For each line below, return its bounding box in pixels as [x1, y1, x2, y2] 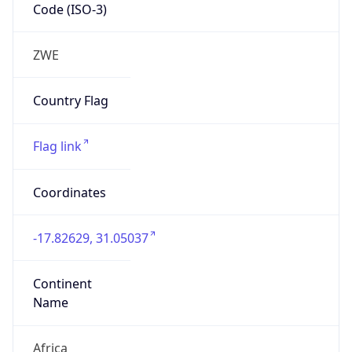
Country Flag [32, 92, 108, 110]
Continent [32, 275, 92, 293]
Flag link [32, 137, 82, 156]
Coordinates [32, 183, 106, 201]
